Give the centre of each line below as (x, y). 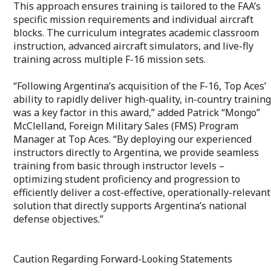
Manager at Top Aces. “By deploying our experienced (132, 139)
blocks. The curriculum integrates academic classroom (136, 32)
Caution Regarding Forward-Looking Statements (123, 259)
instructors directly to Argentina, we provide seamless (136, 152)
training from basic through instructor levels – (119, 165)
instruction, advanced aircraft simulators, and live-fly (133, 46)
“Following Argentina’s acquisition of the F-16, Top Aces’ (140, 86)
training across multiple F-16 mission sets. (109, 59)
